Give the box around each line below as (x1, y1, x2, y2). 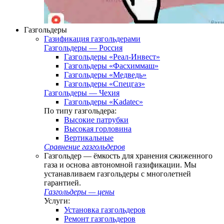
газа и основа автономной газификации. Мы (44, 160, 196, 169)
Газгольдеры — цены (44, 187, 114, 196)
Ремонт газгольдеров (64, 214, 135, 223)
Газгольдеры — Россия (44, 43, 122, 52)
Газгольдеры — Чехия (44, 88, 119, 97)
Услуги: (44, 196, 70, 205)
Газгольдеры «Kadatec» (64, 97, 143, 106)
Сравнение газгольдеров (44, 142, 125, 151)
